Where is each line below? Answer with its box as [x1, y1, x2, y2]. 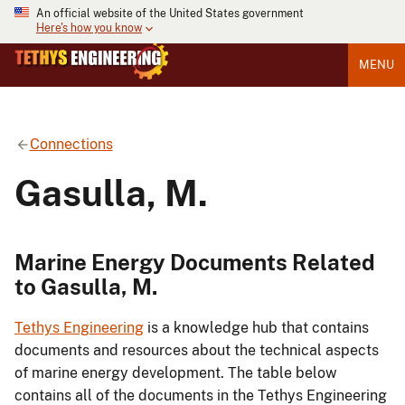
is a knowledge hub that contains [144, 319, 369, 337]
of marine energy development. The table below [14, 364, 337, 382]
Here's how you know [36, 22, 142, 35]
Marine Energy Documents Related [14, 249, 375, 275]
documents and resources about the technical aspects [14, 342, 379, 360]
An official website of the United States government [36, 7, 304, 20]
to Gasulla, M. [14, 273, 157, 299]
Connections [29, 135, 113, 153]
